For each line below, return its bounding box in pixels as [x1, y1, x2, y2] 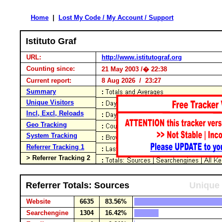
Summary [26, 88, 56, 95]
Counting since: [22, 65, 79, 72]
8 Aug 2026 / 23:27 [98, 77, 161, 84]
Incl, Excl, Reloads [26, 110, 84, 117]
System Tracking [26, 132, 77, 139]
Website [22, 198, 55, 205]
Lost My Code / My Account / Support [58, 14, 173, 21]
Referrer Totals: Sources [26, 180, 129, 190]
